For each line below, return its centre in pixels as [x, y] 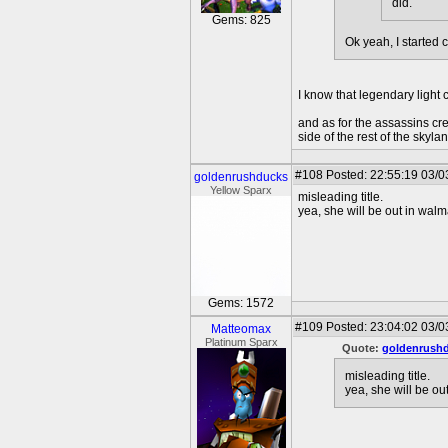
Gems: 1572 [241, 303]
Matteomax [241, 329]
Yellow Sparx [241, 190]
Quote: [362, 348]
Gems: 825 [241, 20]
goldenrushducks [241, 177]
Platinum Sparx [241, 342]
